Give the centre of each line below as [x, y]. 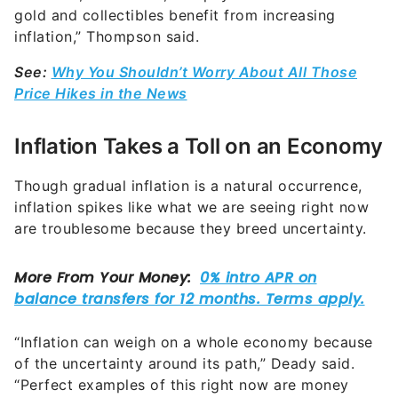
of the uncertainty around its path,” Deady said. [184, 364]
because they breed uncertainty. [251, 229]
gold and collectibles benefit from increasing [175, 16]
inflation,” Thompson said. [111, 37]
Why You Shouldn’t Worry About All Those [204, 72]
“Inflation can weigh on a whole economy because [194, 342]
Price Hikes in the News [101, 94]
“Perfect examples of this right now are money [182, 385]
